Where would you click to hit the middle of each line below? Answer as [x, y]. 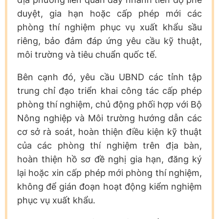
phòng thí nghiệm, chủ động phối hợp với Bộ [109, 104]
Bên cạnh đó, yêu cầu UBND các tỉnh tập [109, 77]
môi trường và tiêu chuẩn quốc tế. [87, 54]
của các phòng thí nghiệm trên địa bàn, [109, 145]
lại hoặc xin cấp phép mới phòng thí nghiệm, [109, 173]
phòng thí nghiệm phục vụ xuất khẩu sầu [109, 27]
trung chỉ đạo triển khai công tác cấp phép [109, 90]
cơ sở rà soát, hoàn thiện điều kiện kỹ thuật [109, 131]
